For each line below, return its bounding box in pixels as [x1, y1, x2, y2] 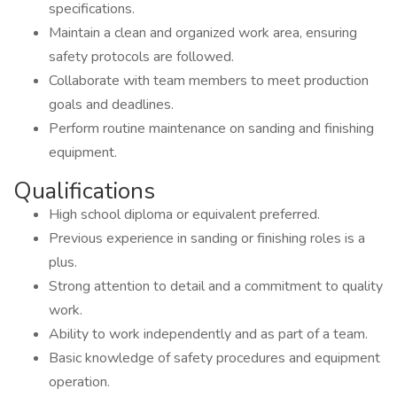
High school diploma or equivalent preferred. [49, 205, 320, 224]
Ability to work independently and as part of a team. [49, 324, 368, 344]
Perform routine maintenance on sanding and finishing [49, 119, 374, 138]
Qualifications [13, 175, 155, 206]
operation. [49, 372, 110, 392]
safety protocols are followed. [49, 47, 234, 66]
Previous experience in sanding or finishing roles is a [49, 229, 365, 248]
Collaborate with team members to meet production [49, 71, 369, 90]
